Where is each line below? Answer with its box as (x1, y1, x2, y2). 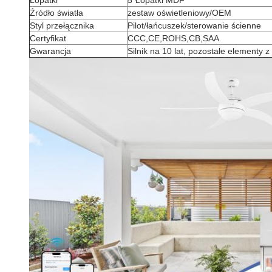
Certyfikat (30, 33, 66, 43)
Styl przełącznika (30, 21, 94, 30)
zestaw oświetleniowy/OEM (127, 8, 231, 18)
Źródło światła (30, 8, 83, 18)
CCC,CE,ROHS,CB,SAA (127, 33, 219, 43)
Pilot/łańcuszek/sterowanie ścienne (127, 21, 261, 30)
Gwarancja (30, 46, 71, 56)
